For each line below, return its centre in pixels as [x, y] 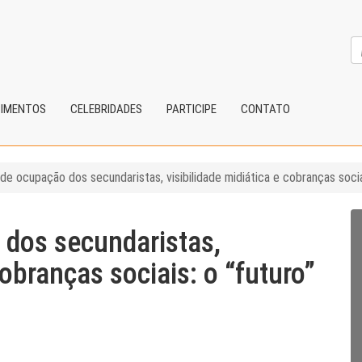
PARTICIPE [192, 109]
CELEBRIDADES [106, 109]
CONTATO [265, 109]
